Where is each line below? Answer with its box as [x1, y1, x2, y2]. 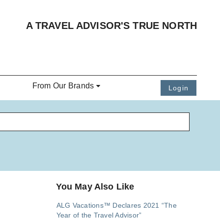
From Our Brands [32, 82, 94, 90]
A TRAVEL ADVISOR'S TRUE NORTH [26, 20, 197, 31]
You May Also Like [55, 182, 135, 192]
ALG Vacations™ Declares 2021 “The [56, 201, 177, 210]
